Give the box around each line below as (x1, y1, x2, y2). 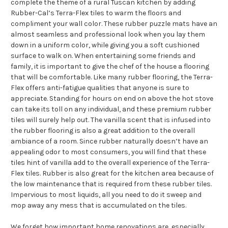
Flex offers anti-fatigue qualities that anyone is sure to (11, 83, 189, 92)
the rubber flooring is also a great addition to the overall (11, 126, 195, 135)
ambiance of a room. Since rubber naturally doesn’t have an (11, 136, 208, 146)
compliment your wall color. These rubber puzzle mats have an (11, 19, 217, 28)
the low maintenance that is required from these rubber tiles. (11, 179, 212, 188)
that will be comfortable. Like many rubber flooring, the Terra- (11, 72, 213, 81)
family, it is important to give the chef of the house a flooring (11, 62, 209, 71)
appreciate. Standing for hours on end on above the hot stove (11, 94, 213, 103)
